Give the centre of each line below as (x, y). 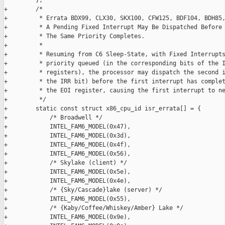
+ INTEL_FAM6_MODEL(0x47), (67, 127)
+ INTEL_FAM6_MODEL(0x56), (67, 154)
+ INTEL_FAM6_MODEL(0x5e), (67, 172)
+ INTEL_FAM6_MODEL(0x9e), (67, 217)
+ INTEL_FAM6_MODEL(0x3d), (67, 136)
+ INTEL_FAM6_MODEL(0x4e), (67, 181)
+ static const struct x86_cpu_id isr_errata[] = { (102, 109)
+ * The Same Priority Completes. (74, 36)
